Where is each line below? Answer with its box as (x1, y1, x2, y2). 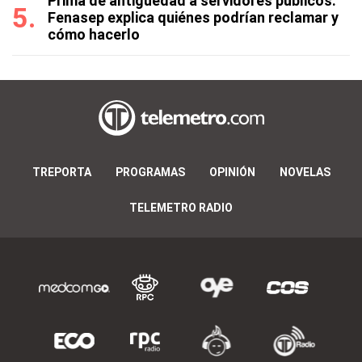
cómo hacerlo (48, 26, 140, 43)
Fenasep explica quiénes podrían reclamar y (48, 9, 339, 26)
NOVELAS (279, 166, 330, 179)
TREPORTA (32, 166, 91, 179)
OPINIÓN (208, 166, 255, 179)
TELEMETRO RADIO (129, 201, 233, 215)
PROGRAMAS (115, 166, 185, 179)
